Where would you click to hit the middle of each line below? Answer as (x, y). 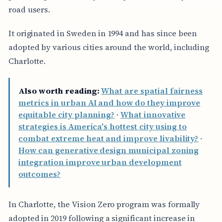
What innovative (153, 115)
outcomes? (39, 174)
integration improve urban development (100, 162)
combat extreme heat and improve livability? (109, 139)
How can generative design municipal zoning (109, 150)
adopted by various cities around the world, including (109, 47)
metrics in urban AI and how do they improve (110, 103)
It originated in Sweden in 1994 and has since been (103, 33)
